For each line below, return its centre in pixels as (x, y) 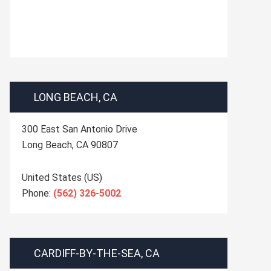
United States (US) (62, 178)
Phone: (38, 193)
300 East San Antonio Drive (80, 129)
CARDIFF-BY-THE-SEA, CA (97, 253)
